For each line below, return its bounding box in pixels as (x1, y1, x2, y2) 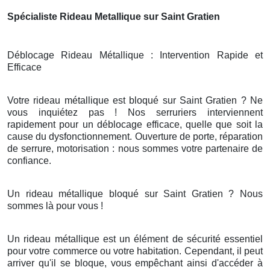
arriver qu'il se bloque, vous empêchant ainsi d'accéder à (7, 258, 263, 269)
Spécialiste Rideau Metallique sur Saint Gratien (7, 11, 220, 22)
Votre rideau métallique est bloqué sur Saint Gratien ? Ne (7, 95, 263, 106)
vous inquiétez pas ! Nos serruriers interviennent (7, 107, 263, 118)
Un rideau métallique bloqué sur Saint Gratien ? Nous (7, 189, 263, 199)
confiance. (7, 155, 51, 166)
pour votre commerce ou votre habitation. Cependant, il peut (7, 246, 263, 257)
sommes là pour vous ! (7, 201, 103, 212)
